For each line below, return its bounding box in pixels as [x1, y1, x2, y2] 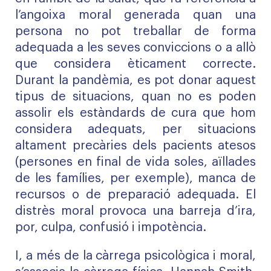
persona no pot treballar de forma [15, 25, 256, 38]
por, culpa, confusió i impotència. [15, 221, 206, 233]
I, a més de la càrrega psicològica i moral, [15, 250, 256, 262]
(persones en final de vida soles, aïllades [15, 156, 256, 168]
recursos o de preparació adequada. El [15, 189, 256, 201]
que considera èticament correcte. [15, 58, 256, 70]
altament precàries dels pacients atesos [15, 140, 256, 152]
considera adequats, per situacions [15, 123, 256, 135]
